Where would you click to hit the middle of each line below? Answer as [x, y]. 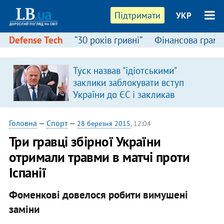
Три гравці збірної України [85, 141]
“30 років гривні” [108, 40]
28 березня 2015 [103, 123]
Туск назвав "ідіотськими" [124, 70]
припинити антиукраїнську [127, 106]
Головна [23, 123]
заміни [24, 209]
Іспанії [27, 172]
